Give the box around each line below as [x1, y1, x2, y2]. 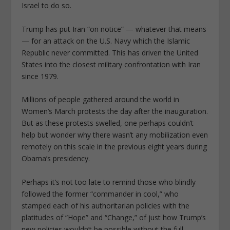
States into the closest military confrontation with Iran [22, 59, 201, 69]
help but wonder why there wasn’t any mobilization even [22, 130, 208, 140]
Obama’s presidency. [22, 154, 90, 164]
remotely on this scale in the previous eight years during [22, 142, 207, 152]
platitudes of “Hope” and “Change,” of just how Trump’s [22, 212, 206, 222]
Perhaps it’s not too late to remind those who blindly [22, 177, 196, 187]
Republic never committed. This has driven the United [22, 47, 199, 57]
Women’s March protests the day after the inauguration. [22, 106, 208, 117]
